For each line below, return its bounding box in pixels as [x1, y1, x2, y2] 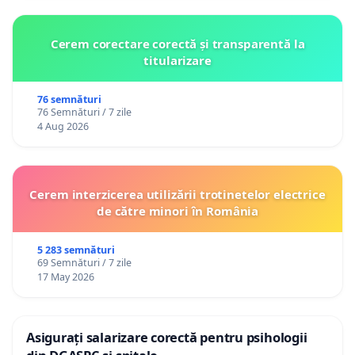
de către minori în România [96, 202, 259, 219]
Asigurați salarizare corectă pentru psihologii [26, 327, 307, 346]
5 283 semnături [36, 242, 115, 257]
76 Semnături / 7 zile [36, 105, 132, 119]
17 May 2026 [36, 269, 94, 284]
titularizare [143, 52, 212, 68]
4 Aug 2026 [36, 119, 89, 133]
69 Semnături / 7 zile [36, 255, 132, 269]
